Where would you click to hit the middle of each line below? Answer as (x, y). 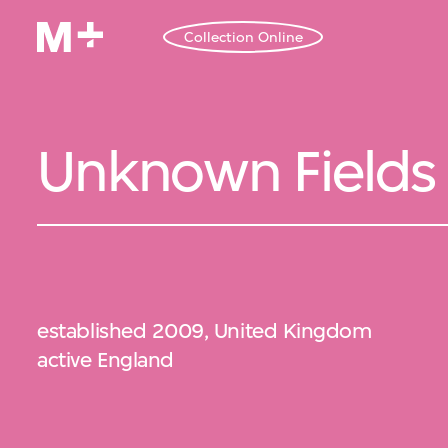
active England (105, 360)
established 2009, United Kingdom (204, 331)
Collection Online (243, 37)
